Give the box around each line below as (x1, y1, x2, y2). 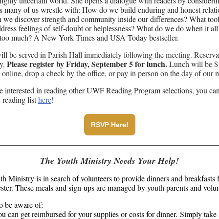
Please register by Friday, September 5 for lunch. (7, 58, 167, 69)
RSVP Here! (90, 121, 129, 129)
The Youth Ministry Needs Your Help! (40, 154, 179, 167)
